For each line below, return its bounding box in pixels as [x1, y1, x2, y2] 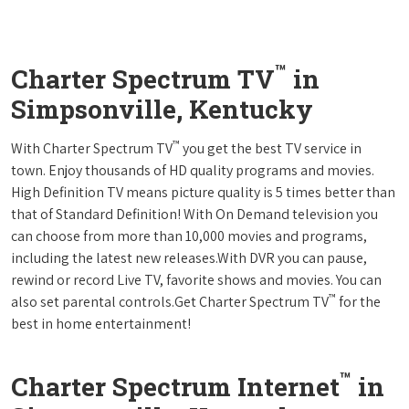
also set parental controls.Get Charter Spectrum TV [11, 291, 329, 311]
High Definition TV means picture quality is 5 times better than [11, 182, 395, 202]
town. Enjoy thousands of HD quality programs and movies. [11, 160, 374, 180]
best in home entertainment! [11, 313, 191, 333]
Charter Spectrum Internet [11, 369, 340, 404]
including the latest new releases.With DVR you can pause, [11, 247, 367, 267]
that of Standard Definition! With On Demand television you [11, 204, 378, 224]
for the [336, 291, 381, 311]
